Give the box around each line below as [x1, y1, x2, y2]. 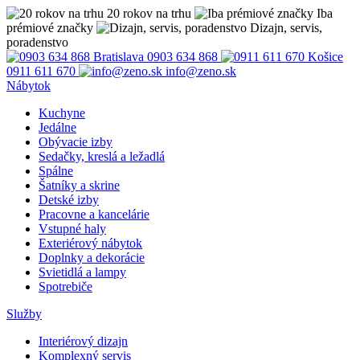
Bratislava [93, 50, 144, 63]
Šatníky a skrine [39, 178, 120, 192]
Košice [308, 50, 343, 63]
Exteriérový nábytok [39, 236, 142, 250]
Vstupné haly [39, 222, 106, 235]
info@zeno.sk [162, 64, 236, 78]
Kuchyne [39, 106, 85, 120]
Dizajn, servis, [247, 21, 322, 35]
